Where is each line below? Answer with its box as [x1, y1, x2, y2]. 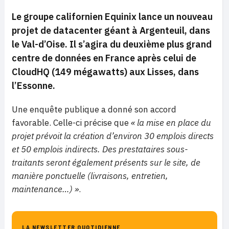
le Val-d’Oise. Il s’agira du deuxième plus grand [12, 38, 212, 51]
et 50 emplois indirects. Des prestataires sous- [12, 144, 188, 155]
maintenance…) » [12, 184, 79, 195]
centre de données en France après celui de [12, 52, 196, 64]
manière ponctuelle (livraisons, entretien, [12, 170, 168, 182]
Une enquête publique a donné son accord [12, 104, 176, 116]
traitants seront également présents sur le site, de [12, 157, 200, 169]
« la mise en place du [131, 117, 211, 129]
